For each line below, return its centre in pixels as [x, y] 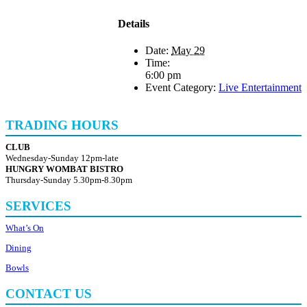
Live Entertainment [260, 88]
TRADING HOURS [62, 125]
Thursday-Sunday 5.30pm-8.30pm [69, 180]
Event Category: [181, 88]
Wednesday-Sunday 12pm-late [62, 158]
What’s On [25, 228]
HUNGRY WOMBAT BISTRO [64, 169]
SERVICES [38, 206]
